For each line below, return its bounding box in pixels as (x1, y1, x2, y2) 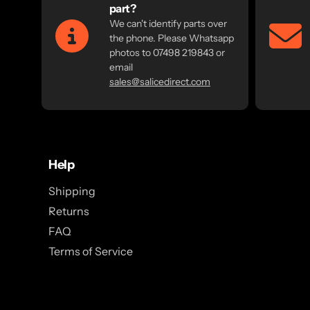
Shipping (48, 184, 95, 199)
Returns (48, 204, 89, 219)
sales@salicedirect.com (109, 75, 210, 88)
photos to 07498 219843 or (109, 46, 225, 59)
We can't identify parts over (109, 17, 227, 30)
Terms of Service (48, 244, 133, 259)
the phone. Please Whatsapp (109, 31, 234, 44)
